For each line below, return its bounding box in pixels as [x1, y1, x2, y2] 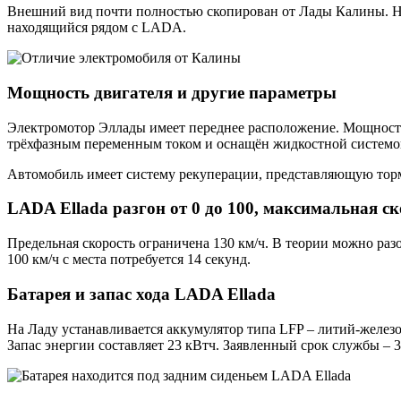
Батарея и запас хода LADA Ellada [7, 284, 276, 303]
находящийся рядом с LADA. [7, 20, 186, 36]
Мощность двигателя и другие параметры [7, 83, 337, 103]
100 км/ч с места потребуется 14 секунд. [7, 252, 251, 268]
